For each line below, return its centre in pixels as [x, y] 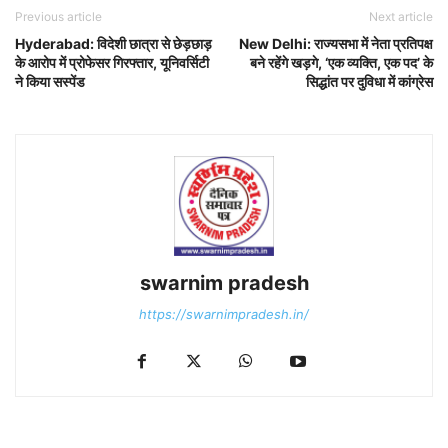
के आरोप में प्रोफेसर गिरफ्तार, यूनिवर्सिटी [112, 62]
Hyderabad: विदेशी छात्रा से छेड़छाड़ [113, 43]
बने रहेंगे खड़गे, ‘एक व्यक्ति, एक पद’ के [341, 62]
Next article [401, 16]
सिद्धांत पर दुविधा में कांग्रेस [369, 81]
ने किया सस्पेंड [50, 81]
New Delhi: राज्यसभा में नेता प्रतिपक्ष [336, 43]
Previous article [58, 16]
